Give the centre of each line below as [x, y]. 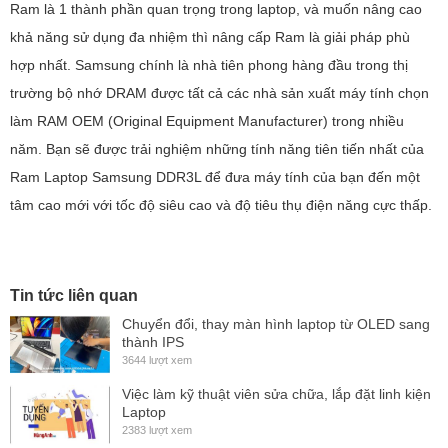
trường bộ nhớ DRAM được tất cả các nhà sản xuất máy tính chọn [219, 92]
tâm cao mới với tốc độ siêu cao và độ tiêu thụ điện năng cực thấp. [221, 204]
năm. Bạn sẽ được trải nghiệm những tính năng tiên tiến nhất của [217, 148]
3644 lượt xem [157, 359]
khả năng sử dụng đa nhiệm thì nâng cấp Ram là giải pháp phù [210, 36]
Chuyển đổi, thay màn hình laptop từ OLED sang [276, 323]
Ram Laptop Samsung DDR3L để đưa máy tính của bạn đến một [215, 176]
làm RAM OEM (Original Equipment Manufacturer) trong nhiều [207, 120]
